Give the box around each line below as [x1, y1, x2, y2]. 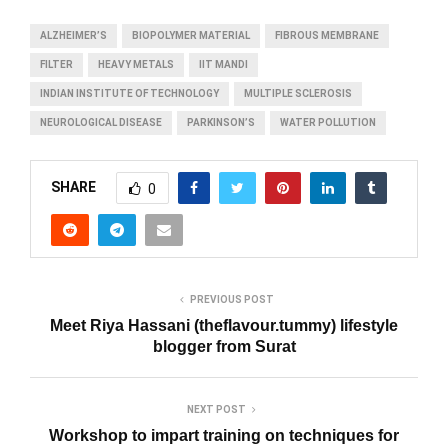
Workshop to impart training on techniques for [49, 427, 399, 445]
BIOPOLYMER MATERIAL [132, 30, 250, 42]
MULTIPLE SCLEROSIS [244, 88, 352, 100]
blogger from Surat [152, 338, 296, 356]
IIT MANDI [199, 59, 248, 71]
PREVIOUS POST [190, 294, 274, 306]
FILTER [40, 59, 73, 71]
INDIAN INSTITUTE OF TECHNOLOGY [40, 88, 219, 100]
